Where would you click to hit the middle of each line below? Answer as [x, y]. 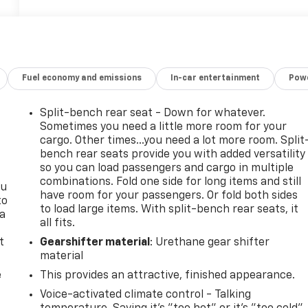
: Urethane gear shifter [210, 242]
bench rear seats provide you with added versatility [173, 154]
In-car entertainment [216, 78]
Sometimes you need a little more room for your [164, 127]
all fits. [58, 223]
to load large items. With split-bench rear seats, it [169, 209]
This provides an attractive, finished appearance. [168, 275]
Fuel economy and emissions [82, 78]
